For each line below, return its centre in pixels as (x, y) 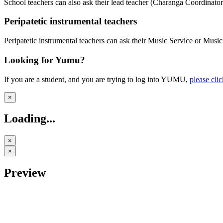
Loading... (30, 119)
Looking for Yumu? (45, 60)
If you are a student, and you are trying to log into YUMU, (97, 79)
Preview (25, 173)
